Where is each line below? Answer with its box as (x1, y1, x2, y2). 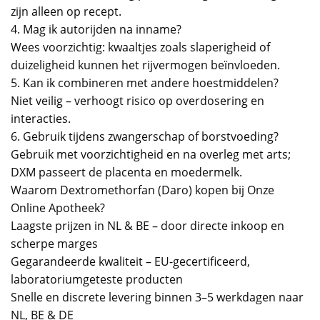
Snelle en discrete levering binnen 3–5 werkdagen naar (11, 289, 304, 305)
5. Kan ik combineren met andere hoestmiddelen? (11, 74, 279, 91)
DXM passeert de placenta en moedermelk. (11, 164, 242, 180)
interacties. (11, 110, 71, 126)
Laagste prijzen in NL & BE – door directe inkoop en (11, 217, 284, 234)
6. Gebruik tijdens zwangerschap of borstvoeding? (11, 128, 279, 144)
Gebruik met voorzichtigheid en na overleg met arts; (11, 146, 291, 162)
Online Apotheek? (11, 199, 105, 216)
